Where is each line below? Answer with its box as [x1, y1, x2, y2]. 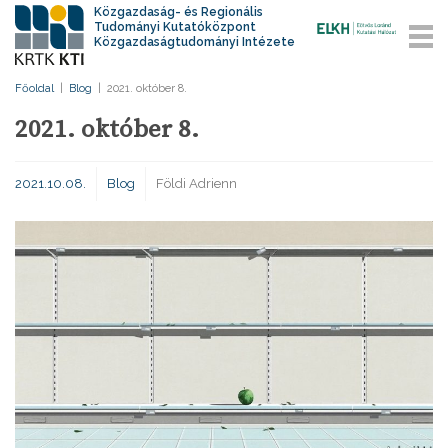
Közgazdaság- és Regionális [94, 5, 264, 19]
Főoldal [15, 82, 54, 95]
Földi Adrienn [156, 176, 237, 191]
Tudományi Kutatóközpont [94, 20, 257, 34]
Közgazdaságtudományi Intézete [94, 35, 296, 49]
